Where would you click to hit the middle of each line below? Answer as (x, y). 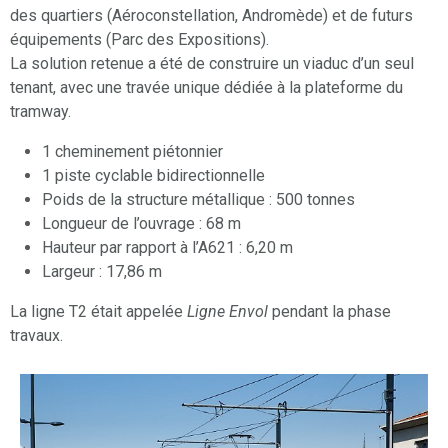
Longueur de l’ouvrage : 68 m (141, 224)
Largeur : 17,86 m (102, 272)
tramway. (40, 112)
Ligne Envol (227, 312)
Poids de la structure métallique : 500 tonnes (198, 200)
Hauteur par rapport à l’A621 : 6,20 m (167, 248)
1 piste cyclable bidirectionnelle (153, 176)
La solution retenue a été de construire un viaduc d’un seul (212, 64)
